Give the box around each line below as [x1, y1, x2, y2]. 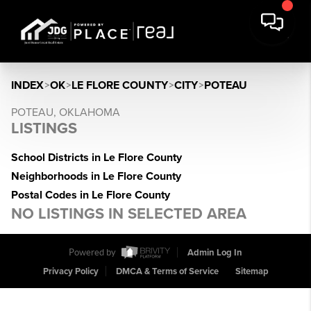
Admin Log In [187, 247, 242, 259]
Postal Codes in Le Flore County [11, 188, 170, 202]
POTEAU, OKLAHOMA [11, 106, 120, 119]
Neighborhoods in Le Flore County [11, 169, 181, 183]
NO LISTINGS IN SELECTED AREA [11, 205, 246, 223]
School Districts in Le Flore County [11, 151, 182, 165]
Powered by [69, 247, 118, 258]
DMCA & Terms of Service [115, 266, 219, 278]
